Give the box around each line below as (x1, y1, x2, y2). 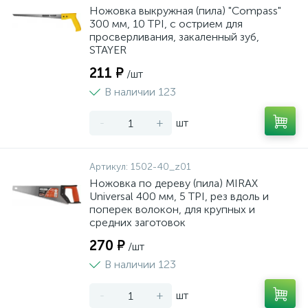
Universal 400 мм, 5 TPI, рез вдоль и (89, 190, 269, 203)
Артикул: (89, 161, 131, 173)
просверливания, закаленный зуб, (89, 30, 259, 43)
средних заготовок (89, 216, 186, 229)
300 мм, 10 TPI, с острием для (89, 17, 243, 30)
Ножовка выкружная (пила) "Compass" (89, 4, 281, 17)
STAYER (89, 43, 126, 56)
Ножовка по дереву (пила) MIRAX (89, 177, 258, 190)
